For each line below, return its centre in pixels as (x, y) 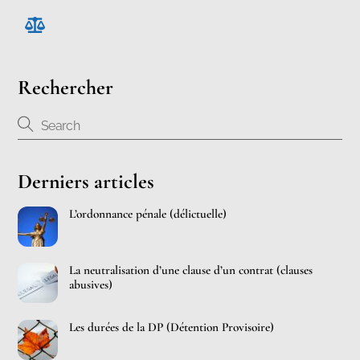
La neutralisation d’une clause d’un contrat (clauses (191, 270)
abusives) (91, 285)
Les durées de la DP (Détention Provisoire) (172, 327)
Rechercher (66, 87)
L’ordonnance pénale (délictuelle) (148, 213)
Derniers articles (86, 181)
